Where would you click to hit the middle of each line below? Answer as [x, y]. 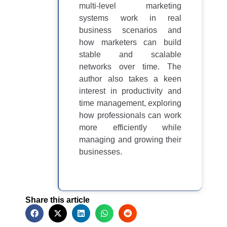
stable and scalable [130, 54]
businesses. [101, 152]
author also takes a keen [130, 79]
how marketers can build [130, 42]
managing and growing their [130, 139]
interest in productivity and [130, 91]
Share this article [58, 200]
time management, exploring [130, 103]
